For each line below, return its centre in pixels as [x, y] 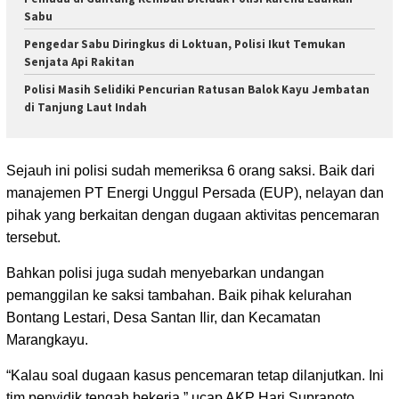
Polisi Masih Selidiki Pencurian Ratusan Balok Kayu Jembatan [197, 89]
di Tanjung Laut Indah [85, 107]
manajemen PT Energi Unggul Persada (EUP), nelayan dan [195, 193]
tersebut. [33, 238]
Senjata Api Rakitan [79, 61]
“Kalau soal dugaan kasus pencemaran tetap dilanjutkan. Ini [195, 376]
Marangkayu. [47, 340]
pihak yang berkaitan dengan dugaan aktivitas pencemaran [193, 216]
